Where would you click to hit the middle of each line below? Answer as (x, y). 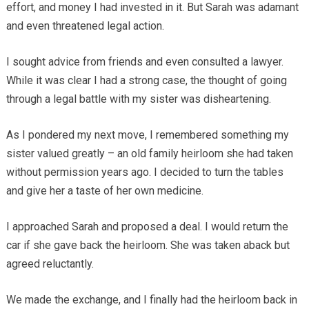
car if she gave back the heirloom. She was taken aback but (148, 245)
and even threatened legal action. (85, 26)
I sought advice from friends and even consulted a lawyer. (144, 61)
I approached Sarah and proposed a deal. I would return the (147, 226)
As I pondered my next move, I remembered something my (147, 134)
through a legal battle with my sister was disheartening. (138, 99)
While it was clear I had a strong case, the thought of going (146, 80)
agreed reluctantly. (50, 263)
